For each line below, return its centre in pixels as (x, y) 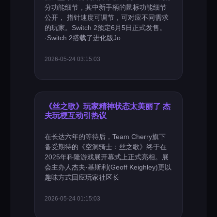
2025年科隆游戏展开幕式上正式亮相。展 (107, 157)
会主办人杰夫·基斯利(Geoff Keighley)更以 (108, 167)
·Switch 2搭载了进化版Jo (83, 38)
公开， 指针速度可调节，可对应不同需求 (107, 17)
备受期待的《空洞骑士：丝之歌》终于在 (106, 147)
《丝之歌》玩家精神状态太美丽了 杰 (108, 106)
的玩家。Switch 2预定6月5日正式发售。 (106, 28)
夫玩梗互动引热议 (76, 115)
